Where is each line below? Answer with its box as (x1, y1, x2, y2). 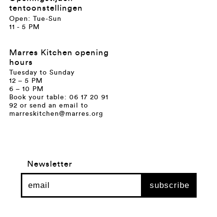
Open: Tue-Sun (9, 15, 62, 22)
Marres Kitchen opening (9, 48, 109, 57)
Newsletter (27, 160, 72, 169)
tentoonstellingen (9, 4, 83, 13)
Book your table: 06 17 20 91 (9, 94, 108, 101)
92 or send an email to (9, 102, 88, 109)
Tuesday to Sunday (9, 69, 75, 77)
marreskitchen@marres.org (9, 110, 103, 118)
